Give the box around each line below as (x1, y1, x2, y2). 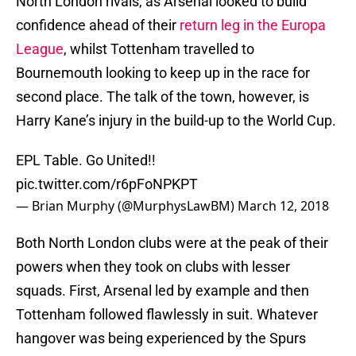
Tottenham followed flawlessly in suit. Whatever (16, 306, 318, 323)
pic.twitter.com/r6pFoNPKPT (16, 176, 198, 193)
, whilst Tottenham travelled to (64, 41, 254, 58)
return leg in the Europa (180, 17, 326, 34)
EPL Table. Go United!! (16, 152, 156, 169)
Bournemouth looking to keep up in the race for (16, 64, 310, 82)
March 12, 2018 (238, 197, 329, 215)
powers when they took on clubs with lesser (16, 258, 290, 276)
